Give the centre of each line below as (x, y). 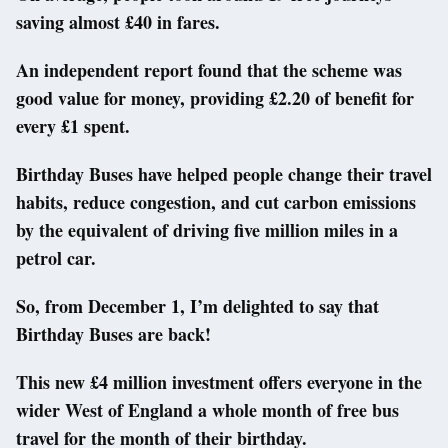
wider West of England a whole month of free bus (207, 410)
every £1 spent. (73, 126)
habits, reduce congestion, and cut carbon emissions (216, 202)
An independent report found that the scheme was (209, 70)
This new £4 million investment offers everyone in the (219, 382)
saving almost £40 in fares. (118, 22)
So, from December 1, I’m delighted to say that (197, 306)
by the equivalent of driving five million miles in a (207, 230)
